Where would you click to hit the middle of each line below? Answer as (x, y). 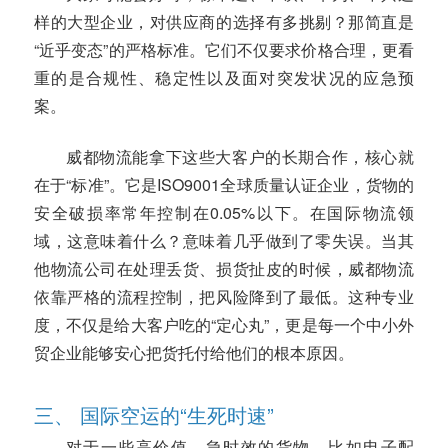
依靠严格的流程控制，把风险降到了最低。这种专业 (224, 297)
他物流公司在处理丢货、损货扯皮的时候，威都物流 (224, 269)
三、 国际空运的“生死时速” (154, 415)
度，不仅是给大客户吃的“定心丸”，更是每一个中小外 (224, 325)
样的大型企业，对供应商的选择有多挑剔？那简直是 (224, 21)
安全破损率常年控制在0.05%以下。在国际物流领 (224, 213)
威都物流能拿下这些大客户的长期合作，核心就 (240, 157)
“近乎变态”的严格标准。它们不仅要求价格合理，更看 (224, 49)
